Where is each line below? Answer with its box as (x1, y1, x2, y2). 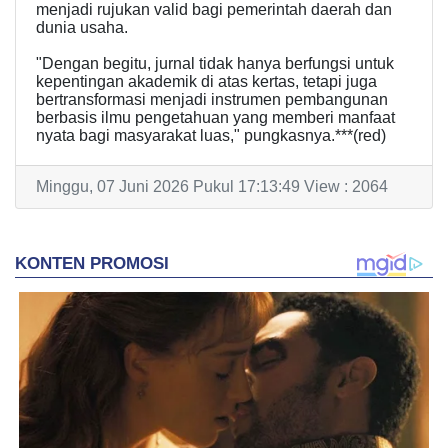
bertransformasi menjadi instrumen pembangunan (36, 91, 388, 109)
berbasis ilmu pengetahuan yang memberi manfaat (36, 109, 395, 127)
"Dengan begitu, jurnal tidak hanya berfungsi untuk (36, 55, 394, 73)
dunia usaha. (36, 19, 128, 37)
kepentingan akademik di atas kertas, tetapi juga (36, 73, 377, 91)
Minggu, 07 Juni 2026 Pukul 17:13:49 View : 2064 (36, 178, 388, 196)
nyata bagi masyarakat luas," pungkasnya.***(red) (36, 127, 386, 145)
